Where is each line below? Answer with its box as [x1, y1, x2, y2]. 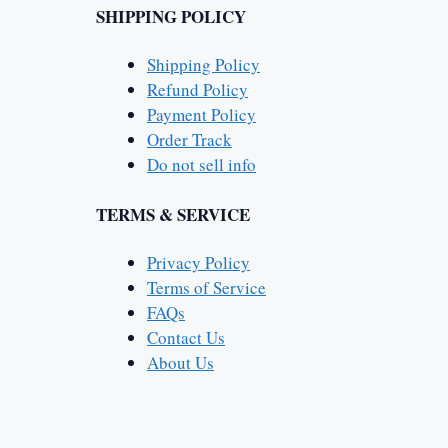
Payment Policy [147, 102, 256, 126]
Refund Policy [147, 77, 248, 101]
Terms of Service [147, 275, 266, 299]
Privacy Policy [147, 250, 250, 274]
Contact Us [147, 325, 225, 349]
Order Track [147, 127, 232, 151]
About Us [147, 350, 214, 374]
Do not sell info [147, 152, 256, 176]
